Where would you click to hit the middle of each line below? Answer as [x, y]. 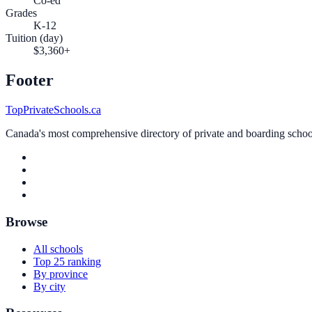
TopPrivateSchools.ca [53, 110]
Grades [21, 13]
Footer [30, 80]
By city [49, 286]
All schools [58, 249]
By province [61, 274]
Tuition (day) [34, 38]
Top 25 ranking [67, 261]
